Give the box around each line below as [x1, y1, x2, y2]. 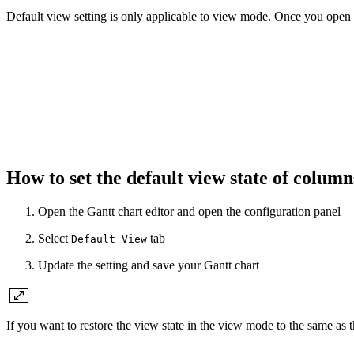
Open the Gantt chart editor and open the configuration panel [38, 205, 341, 219]
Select [38, 232, 71, 246]
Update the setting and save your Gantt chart [38, 258, 259, 273]
